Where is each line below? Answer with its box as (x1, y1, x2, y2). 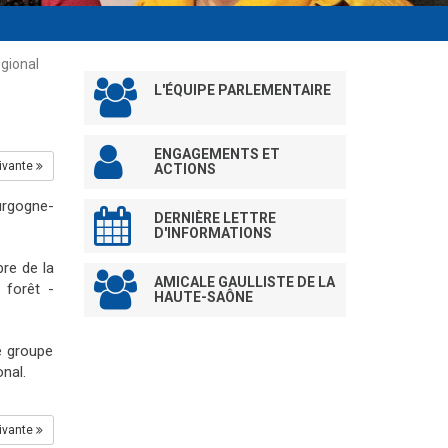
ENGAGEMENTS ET (153, 145, 280, 162)
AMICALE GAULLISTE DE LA (153, 273, 335, 290)
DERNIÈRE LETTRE (153, 209, 276, 226)
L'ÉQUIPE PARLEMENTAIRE (153, 81, 331, 98)
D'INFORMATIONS (153, 224, 272, 241)
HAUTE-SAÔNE (153, 288, 253, 305)
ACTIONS (153, 160, 216, 177)
